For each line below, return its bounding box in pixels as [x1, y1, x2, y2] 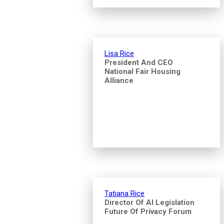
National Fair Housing [104, 66, 180, 76]
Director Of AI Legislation [104, 197, 194, 207]
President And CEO [104, 57, 173, 67]
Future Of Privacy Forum [104, 206, 191, 216]
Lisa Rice [104, 48, 134, 58]
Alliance [104, 75, 133, 85]
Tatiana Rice [104, 188, 144, 198]
